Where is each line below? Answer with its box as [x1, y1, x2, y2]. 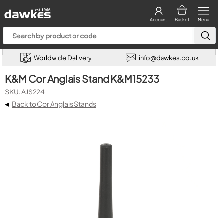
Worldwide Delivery [33, 54, 91, 62]
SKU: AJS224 [5, 87, 45, 96]
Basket [174, 17, 189, 22]
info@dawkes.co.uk [139, 54, 199, 62]
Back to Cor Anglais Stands [12, 99, 96, 108]
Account [150, 17, 167, 22]
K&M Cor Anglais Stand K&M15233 [5, 73, 159, 85]
